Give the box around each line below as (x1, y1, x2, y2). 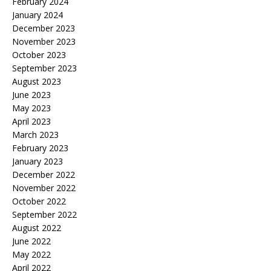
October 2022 (12, 195, 66, 207)
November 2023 (12, 36, 76, 48)
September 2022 (12, 209, 77, 221)
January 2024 (12, 9, 63, 21)
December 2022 (12, 169, 75, 181)
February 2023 (12, 142, 68, 154)
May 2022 (12, 249, 51, 261)
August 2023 (12, 76, 61, 88)
